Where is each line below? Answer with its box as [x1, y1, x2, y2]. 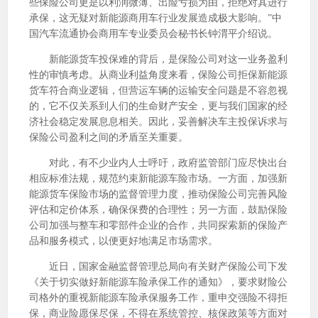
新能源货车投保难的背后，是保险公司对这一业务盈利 [29, 54, 287, 65]
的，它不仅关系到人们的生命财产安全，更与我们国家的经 [29, 101, 287, 111]
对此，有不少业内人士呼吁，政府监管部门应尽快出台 [29, 158, 287, 168]
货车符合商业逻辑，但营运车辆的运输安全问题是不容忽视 [29, 85, 287, 96]
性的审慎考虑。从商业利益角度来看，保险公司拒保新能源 [29, 70, 287, 80]
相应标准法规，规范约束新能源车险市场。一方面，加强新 [29, 173, 287, 184]
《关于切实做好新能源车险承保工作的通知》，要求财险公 [29, 277, 287, 287]
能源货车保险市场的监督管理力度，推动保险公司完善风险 [29, 189, 287, 199]
